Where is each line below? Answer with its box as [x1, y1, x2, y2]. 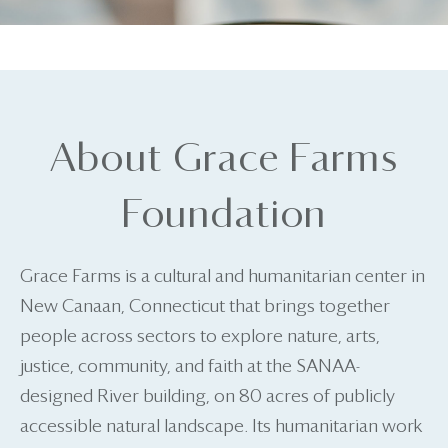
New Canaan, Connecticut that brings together [20, 297, 390, 316]
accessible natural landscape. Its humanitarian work [20, 417, 422, 436]
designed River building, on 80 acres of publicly [20, 387, 395, 406]
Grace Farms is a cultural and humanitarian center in [20, 267, 425, 286]
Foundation [121, 195, 327, 236]
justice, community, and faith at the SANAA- [20, 357, 361, 376]
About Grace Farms [49, 139, 399, 180]
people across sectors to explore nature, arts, [20, 327, 380, 346]
